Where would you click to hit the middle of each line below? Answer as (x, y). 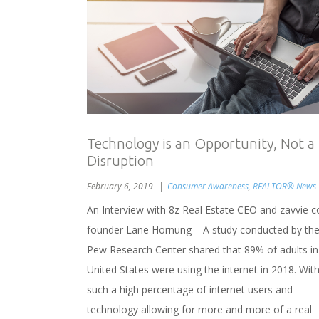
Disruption (120, 161)
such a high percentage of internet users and (190, 289)
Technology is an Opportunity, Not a (201, 143)
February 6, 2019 (121, 186)
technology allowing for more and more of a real (199, 309)
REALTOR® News (284, 186)
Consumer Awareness (208, 186)
